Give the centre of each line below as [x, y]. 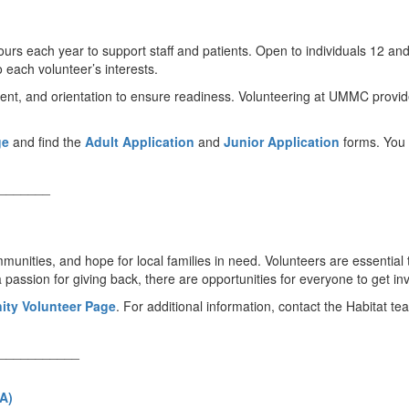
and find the [47, 142]
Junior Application [282, 142]
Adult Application [140, 142]
